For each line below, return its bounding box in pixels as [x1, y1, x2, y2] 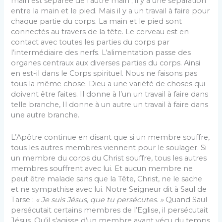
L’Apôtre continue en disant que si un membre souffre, [11, 132, 210, 142]
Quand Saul [164, 195, 208, 204]
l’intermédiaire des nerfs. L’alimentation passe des [11, 48, 191, 57]
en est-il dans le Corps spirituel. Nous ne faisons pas [11, 69, 198, 78]
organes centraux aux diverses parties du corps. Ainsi [11, 58, 201, 68]
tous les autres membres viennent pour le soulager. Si [11, 143, 207, 152]
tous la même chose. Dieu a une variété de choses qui [11, 79, 206, 89]
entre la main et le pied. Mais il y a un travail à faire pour [11, 6, 210, 16]
